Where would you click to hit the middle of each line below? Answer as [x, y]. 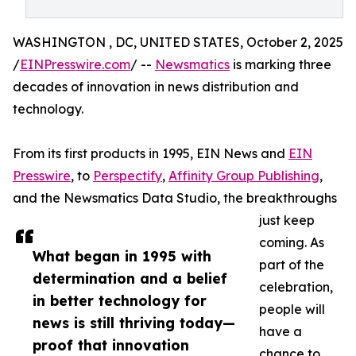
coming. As [292, 242]
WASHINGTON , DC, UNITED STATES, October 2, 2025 [178, 42]
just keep [287, 220]
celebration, [296, 287]
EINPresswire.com [75, 64]
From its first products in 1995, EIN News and [151, 153]
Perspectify [128, 176]
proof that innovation [111, 345]
